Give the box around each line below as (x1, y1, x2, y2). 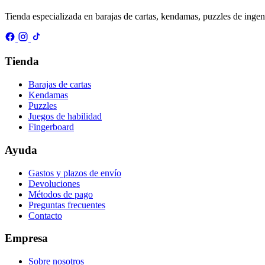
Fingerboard (28, 122, 74, 132)
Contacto (28, 210, 62, 221)
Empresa (5, 232, 48, 245)
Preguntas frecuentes (28, 199, 105, 210)
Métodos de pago (28, 189, 93, 199)
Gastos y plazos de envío (28, 167, 121, 178)
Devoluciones (28, 178, 80, 189)
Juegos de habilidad (28, 111, 102, 122)
